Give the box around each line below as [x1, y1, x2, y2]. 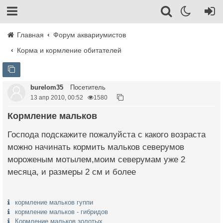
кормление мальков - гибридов [15, 208, 108, 216]
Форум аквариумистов [53, 31, 126, 39]
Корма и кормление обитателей [17, 46, 122, 54]
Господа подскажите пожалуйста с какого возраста [7, 130, 206, 139]
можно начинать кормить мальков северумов [7, 142, 184, 152]
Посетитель [68, 84, 106, 91]
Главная [15, 31, 44, 39]
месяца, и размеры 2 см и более [7, 167, 136, 177]
